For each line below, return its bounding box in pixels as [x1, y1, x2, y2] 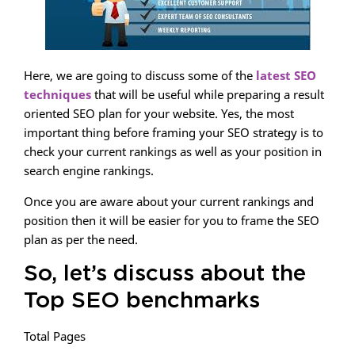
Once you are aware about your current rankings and [24, 193, 314, 209]
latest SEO [256, 67, 316, 83]
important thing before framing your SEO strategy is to [24, 124, 323, 140]
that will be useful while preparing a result [91, 86, 324, 102]
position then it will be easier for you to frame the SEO [24, 212, 319, 228]
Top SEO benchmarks [24, 290, 260, 312]
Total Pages [24, 328, 86, 344]
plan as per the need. [24, 231, 138, 247]
